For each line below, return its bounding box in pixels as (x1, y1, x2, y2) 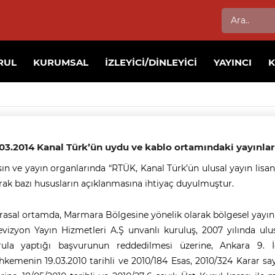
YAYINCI (214, 56, 252, 68)
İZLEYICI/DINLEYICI (105, 56, 198, 68)
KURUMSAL (33, 56, 89, 68)
